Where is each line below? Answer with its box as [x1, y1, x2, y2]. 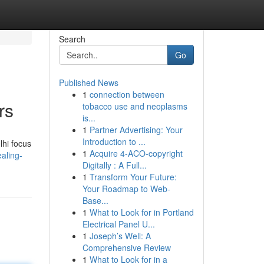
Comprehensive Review [82, 242, 171, 253]
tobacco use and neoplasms [82, 100, 187, 112]
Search [58, 33, 85, 45]
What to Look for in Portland [89, 206, 194, 218]
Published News [58, 77, 118, 88]
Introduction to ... [82, 136, 146, 147]
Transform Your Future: [89, 171, 177, 183]
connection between [89, 88, 164, 100]
